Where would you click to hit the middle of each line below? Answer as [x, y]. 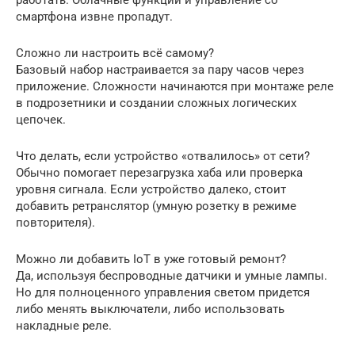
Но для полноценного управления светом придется [163, 293]
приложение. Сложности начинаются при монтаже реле [175, 87]
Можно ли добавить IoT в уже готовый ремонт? [151, 260]
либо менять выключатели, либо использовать [150, 309]
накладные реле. [64, 326]
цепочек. [41, 120]
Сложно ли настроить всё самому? [115, 53]
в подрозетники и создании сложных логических [156, 103]
